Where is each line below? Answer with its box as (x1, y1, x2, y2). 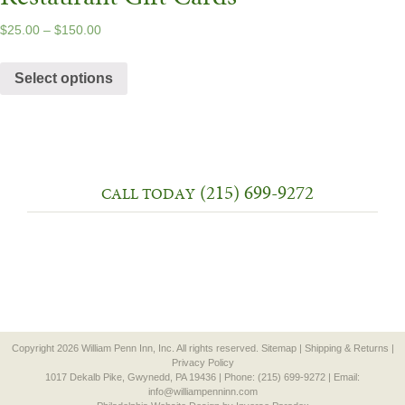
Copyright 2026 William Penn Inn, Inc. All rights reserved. (11, 343, 261, 354)
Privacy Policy (171, 357, 234, 369)
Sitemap (260, 343, 297, 354)
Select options (14, 70, 113, 86)
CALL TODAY (100, 184, 195, 205)
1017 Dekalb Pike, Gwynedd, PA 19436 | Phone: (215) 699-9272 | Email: (45, 372, 360, 383)
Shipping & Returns (304, 343, 389, 354)
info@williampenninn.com (147, 386, 258, 398)
